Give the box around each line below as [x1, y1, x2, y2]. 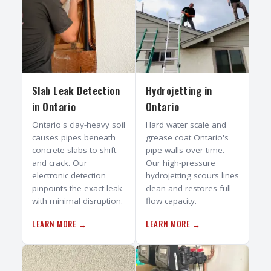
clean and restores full [146, 183, 231, 194]
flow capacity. [146, 195, 197, 207]
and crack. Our [32, 157, 87, 169]
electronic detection [32, 170, 106, 181]
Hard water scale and [146, 119, 226, 131]
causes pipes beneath [32, 132, 116, 143]
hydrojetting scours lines [146, 170, 239, 181]
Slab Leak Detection [32, 83, 120, 99]
